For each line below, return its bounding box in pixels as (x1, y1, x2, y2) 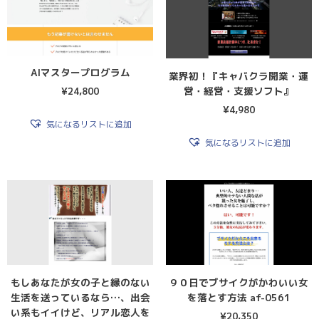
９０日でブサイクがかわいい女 (169, 275, 309, 289)
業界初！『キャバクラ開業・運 (169, 68, 309, 83)
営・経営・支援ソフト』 (184, 83, 294, 98)
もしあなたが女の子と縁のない (10, 275, 150, 289)
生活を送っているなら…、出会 (10, 290, 150, 304)
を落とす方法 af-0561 (187, 290, 291, 304)
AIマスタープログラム (30, 66, 130, 80)
